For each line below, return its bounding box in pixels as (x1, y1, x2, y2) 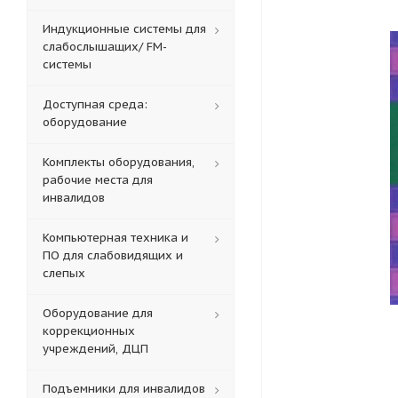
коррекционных (43, 323, 135, 338)
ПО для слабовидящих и (43, 248, 183, 263)
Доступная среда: (43, 97, 147, 112)
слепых (43, 266, 85, 281)
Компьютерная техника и (43, 230, 188, 245)
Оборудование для (43, 306, 153, 321)
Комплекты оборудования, (43, 155, 195, 170)
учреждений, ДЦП (43, 341, 148, 356)
